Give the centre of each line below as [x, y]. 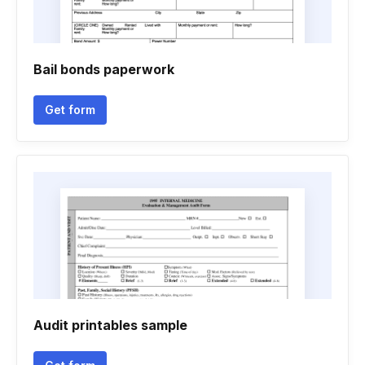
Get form [70, 110]
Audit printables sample [110, 325]
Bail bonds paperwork [104, 69]
